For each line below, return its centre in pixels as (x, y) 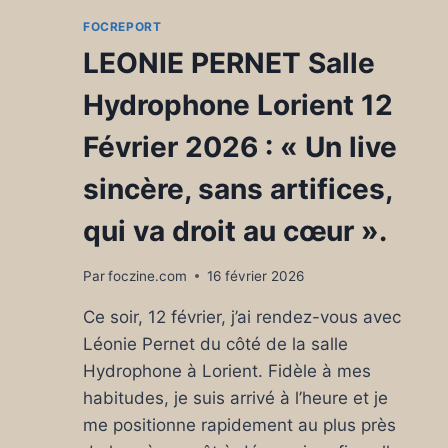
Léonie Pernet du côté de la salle (215, 343)
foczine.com (148, 275)
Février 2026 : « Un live (240, 146)
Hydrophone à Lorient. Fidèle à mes (227, 370)
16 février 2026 (256, 275)
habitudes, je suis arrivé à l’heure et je (235, 397)
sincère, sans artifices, (237, 188)
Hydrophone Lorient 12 (238, 104)
